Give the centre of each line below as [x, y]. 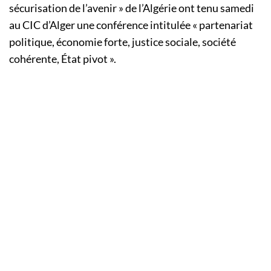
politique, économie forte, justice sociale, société [122, 42]
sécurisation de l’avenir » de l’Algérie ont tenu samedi [132, 8]
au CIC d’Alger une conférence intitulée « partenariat [131, 25]
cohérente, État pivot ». [63, 59]
